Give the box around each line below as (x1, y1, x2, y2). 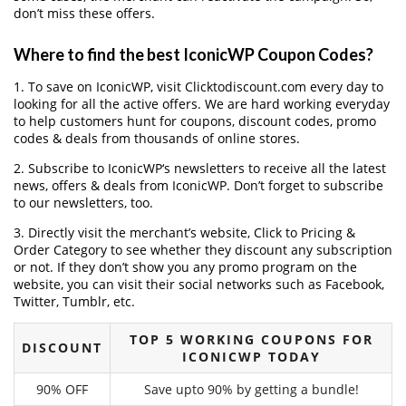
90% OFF (36, 381, 88, 399)
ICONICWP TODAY (181, 348, 321, 366)
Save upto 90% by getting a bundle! (143, 381, 359, 399)
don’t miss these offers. (14, 4, 155, 22)
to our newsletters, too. (14, 194, 153, 212)
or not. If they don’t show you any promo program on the (14, 258, 357, 276)
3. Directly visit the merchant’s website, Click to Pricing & (14, 224, 355, 242)
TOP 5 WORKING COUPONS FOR (129, 331, 373, 349)
